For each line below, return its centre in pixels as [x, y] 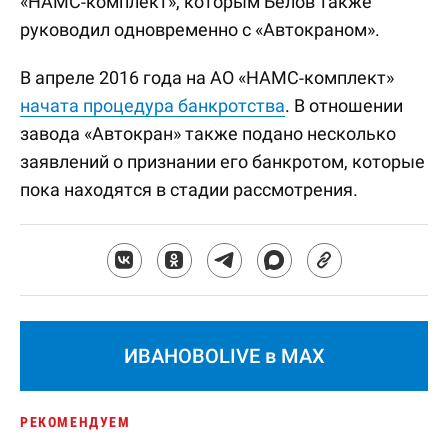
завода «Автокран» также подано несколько [208, 133]
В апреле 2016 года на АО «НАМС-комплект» [207, 77]
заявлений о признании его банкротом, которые [222, 161]
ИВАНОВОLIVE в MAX [224, 356]
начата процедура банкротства [152, 105]
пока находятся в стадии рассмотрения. [189, 189]
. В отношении [344, 105]
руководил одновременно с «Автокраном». [200, 29]
